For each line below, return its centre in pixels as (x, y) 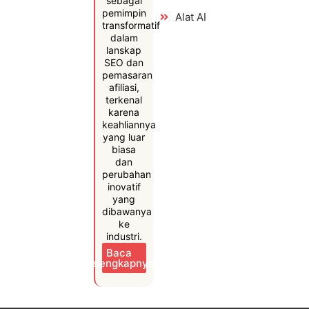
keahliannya (129, 124)
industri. (124, 236)
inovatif (124, 187)
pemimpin (124, 13)
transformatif (131, 25)
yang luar (124, 137)
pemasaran (127, 75)
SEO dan (124, 62)
